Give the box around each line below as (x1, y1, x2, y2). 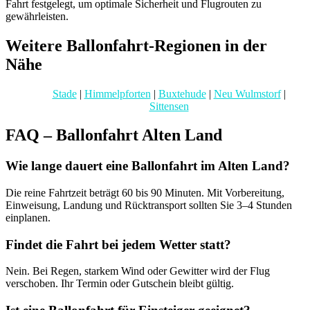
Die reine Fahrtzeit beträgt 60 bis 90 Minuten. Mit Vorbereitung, (6, 187, 284, 199)
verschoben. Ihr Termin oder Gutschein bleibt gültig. (6, 277, 234, 290)
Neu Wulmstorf (213, 87, 281, 100)
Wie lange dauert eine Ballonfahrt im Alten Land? (6, 158, 290, 174)
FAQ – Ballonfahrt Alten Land (6, 126, 222, 145)
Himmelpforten (84, 87, 151, 100)
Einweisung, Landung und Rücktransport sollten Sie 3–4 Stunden (6, 199, 292, 212)
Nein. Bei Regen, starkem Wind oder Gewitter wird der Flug (6, 265, 270, 277)
